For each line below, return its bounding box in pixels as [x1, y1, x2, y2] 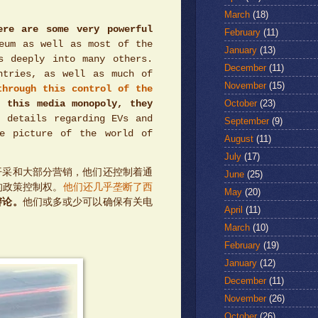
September [224, 115, 269, 126]
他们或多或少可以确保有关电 [22, 197, 153, 209]
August [224, 133, 253, 144]
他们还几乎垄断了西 [62, 182, 153, 194]
